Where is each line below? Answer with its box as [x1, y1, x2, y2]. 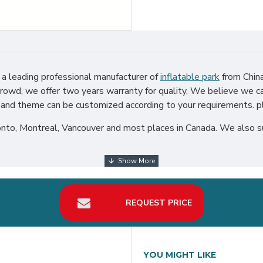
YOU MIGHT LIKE [143, 249, 216, 261]
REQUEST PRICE [125, 197, 192, 208]
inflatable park [160, 70, 220, 83]
